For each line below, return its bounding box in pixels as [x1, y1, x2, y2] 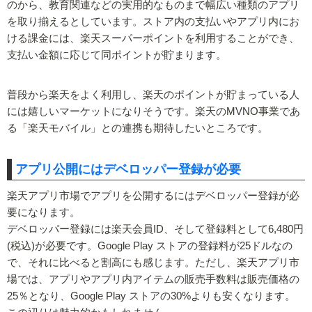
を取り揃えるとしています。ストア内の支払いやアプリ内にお [7, 16, 299, 28]
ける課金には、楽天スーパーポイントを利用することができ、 [7, 33, 299, 45]
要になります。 [7, 206, 80, 218]
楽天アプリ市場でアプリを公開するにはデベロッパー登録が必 [7, 189, 299, 201]
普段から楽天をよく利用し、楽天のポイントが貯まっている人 [7, 88, 299, 100]
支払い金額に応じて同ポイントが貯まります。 [7, 49, 226, 61]
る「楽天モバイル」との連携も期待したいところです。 [7, 122, 268, 134]
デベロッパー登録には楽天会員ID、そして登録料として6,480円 [7, 223, 304, 235]
